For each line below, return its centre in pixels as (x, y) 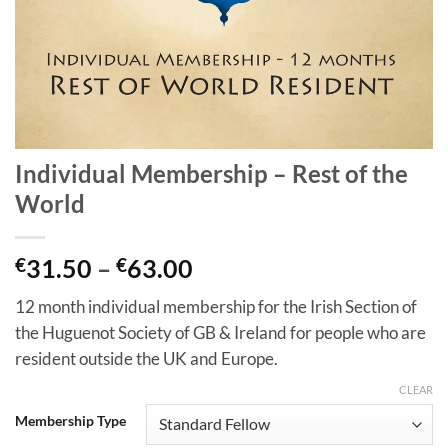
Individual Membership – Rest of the (211, 174)
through (236, 341)
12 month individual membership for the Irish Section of (216, 306)
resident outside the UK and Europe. (146, 358)
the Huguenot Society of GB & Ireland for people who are (220, 332)
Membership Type (70, 421)
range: (227, 291)
